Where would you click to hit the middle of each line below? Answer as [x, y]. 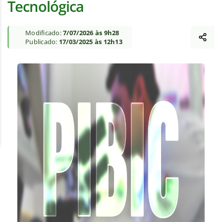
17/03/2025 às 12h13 [91, 42]
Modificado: [44, 33]
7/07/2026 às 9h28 [91, 33]
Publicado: [42, 42]
